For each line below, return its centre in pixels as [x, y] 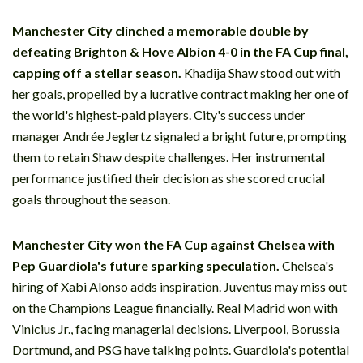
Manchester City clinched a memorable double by [160, 30]
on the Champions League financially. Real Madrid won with [175, 307]
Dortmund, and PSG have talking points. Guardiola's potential [181, 349]
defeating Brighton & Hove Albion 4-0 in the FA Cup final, [180, 51]
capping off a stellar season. [97, 72]
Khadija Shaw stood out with [261, 72]
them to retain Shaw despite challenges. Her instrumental [169, 156]
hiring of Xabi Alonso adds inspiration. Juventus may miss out [179, 286]
